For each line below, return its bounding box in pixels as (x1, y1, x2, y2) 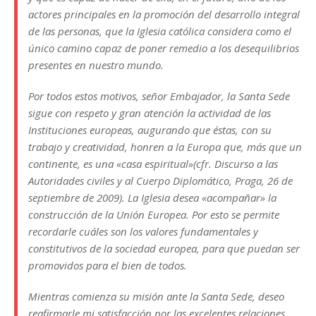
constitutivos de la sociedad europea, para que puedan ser (28, 241, 300, 255)
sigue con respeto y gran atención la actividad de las (28, 106, 271, 120)
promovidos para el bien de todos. (28, 258, 187, 272)
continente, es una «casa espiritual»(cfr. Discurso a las (28, 157, 278, 171)
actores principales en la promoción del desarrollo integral (28, 7, 300, 21)
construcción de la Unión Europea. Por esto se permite (28, 207, 279, 221)
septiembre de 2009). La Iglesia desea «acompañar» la (28, 190, 276, 205)
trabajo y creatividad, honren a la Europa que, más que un (28, 140, 302, 154)
